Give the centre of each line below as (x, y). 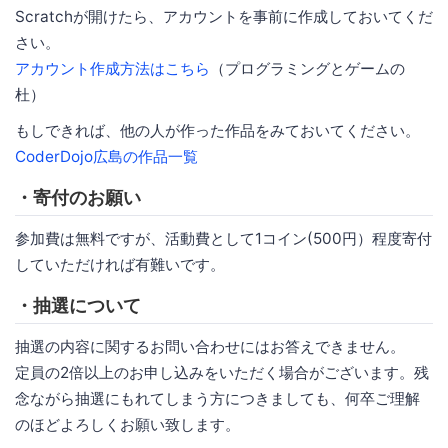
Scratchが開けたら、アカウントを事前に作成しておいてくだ (224, 16)
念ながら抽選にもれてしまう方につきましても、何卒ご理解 (217, 398)
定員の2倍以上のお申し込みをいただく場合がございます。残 (222, 372)
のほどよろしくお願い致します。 (127, 424)
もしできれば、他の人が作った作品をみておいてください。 (217, 130)
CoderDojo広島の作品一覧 (106, 156)
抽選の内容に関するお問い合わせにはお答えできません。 (210, 346)
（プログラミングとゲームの (307, 68)
